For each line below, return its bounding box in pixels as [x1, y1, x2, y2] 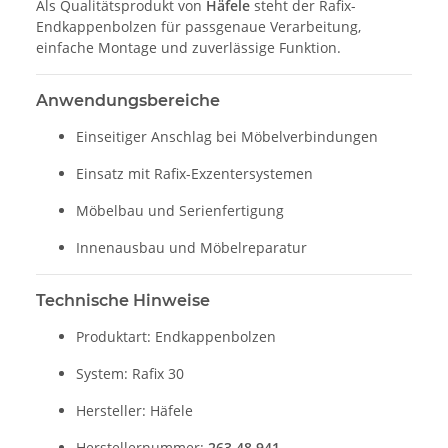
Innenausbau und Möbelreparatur [76, 238, 307, 258]
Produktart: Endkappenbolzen [76, 327, 276, 347]
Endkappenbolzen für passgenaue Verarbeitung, [36, 17, 361, 37]
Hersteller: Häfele [76, 401, 193, 421]
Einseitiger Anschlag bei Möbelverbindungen [76, 127, 378, 147]
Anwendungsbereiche [36, 91, 220, 111]
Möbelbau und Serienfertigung [76, 201, 284, 221]
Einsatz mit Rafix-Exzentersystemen [76, 164, 313, 184]
